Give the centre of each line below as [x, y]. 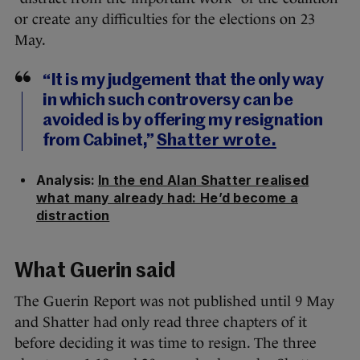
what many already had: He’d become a [167, 197]
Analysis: [67, 180]
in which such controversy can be [168, 100]
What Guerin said [95, 272]
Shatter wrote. [216, 141]
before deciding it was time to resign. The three [166, 343]
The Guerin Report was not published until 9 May [174, 301]
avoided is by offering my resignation [183, 121]
